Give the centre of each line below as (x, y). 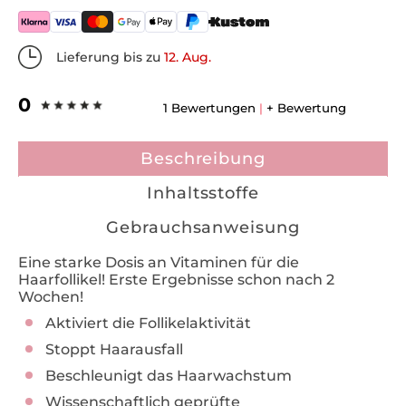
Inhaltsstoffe (203, 193)
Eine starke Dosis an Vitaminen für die (159, 262)
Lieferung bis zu (110, 57)
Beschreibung (203, 159)
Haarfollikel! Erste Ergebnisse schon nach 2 (176, 280)
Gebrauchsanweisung (203, 227)
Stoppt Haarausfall (114, 349)
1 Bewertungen (209, 108)
